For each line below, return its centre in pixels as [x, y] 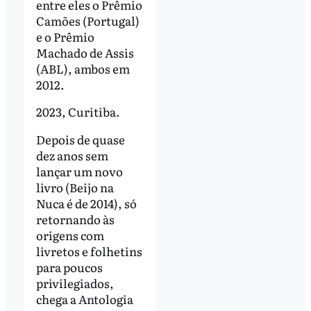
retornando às [75, 219]
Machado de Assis [85, 52]
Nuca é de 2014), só [86, 203]
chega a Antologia [84, 299]
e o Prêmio [65, 36]
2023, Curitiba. [78, 112]
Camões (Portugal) [87, 20]
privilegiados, [75, 283]
